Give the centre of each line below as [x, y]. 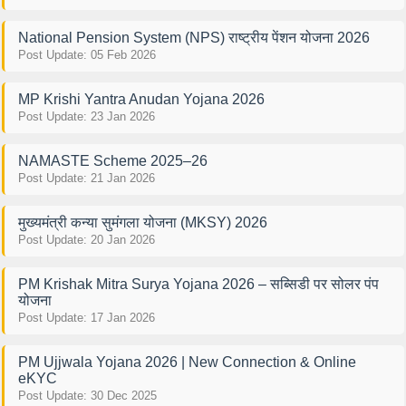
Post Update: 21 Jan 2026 [86, 178]
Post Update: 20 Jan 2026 [86, 239]
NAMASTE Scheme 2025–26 [112, 160]
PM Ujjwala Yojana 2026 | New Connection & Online [187, 362]
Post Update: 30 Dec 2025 [87, 395]
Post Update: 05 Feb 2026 [87, 54]
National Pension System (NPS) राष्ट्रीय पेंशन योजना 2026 [193, 37]
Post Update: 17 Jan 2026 [86, 317]
